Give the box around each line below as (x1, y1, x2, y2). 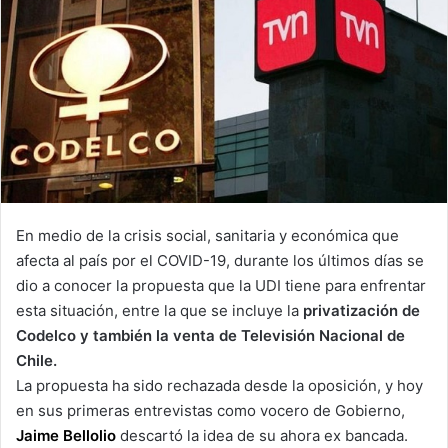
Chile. (16, 350, 57, 370)
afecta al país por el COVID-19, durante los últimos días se (16, 250, 424, 270)
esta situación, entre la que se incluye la (16, 300, 303, 320)
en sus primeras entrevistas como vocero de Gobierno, (16, 400, 405, 420)
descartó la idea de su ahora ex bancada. (116, 425, 408, 445)
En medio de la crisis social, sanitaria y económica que (16, 225, 399, 245)
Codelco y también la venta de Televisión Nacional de (16, 325, 405, 345)
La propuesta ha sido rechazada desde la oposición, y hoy (16, 375, 423, 395)
